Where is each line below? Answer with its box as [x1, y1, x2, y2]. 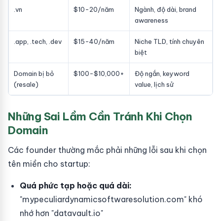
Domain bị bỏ [14, 70, 54, 77]
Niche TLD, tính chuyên [135, 37, 204, 45]
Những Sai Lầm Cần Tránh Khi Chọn [8, 110, 192, 123]
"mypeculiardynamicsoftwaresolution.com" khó [20, 194, 203, 204]
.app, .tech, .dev [14, 37, 62, 45]
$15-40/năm [74, 37, 114, 45]
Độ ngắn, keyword [135, 70, 189, 77]
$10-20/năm [74, 5, 114, 13]
